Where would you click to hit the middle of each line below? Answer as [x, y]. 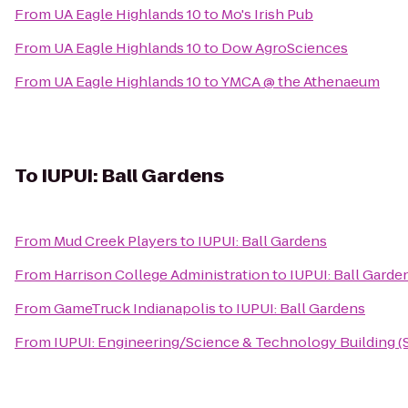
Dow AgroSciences [285, 48]
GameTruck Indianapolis [135, 308]
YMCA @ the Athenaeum [300, 82]
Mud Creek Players [116, 241]
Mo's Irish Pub [267, 14]
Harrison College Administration [162, 275]
